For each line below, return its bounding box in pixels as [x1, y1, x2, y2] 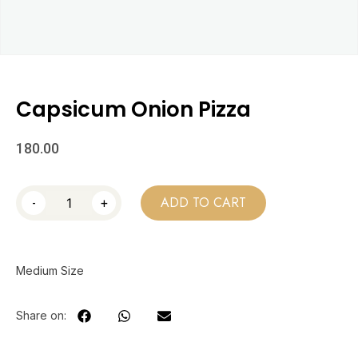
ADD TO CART [161, 193, 247, 213]
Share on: [16, 308, 66, 322]
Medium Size [16, 264, 84, 278]
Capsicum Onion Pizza [16, 95, 251, 124]
